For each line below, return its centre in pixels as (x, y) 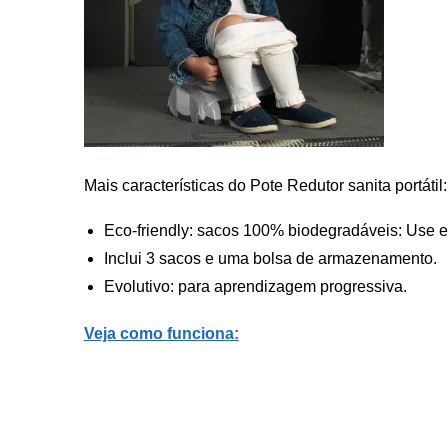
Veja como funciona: (161, 334)
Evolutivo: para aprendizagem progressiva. (255, 286)
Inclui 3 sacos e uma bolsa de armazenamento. (270, 258)
